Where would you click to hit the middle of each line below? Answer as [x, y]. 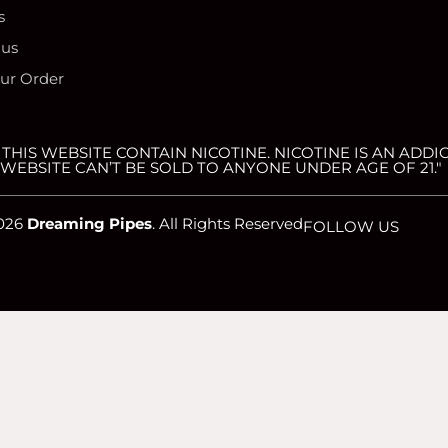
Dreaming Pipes [89, 223]
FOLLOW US [351, 226]
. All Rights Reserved [227, 223]
